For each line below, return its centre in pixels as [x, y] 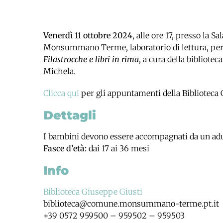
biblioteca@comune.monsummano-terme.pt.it [131, 204]
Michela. [59, 71]
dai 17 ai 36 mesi [118, 148]
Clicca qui [61, 93]
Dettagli [70, 115]
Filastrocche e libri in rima [91, 59]
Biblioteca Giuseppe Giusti [93, 192]
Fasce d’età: [65, 148]
